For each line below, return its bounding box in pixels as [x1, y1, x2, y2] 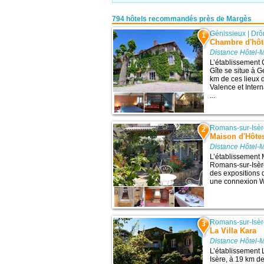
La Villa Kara [210, 226, 257, 235]
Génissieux [210, 29, 246, 38]
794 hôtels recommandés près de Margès [111, 14, 252, 23]
